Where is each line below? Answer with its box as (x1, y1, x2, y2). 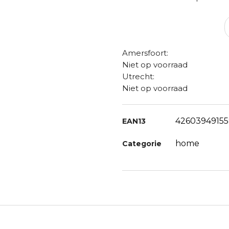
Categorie (122, 139, 162, 148)
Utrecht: (122, 72, 154, 81)
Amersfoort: (122, 48, 168, 58)
